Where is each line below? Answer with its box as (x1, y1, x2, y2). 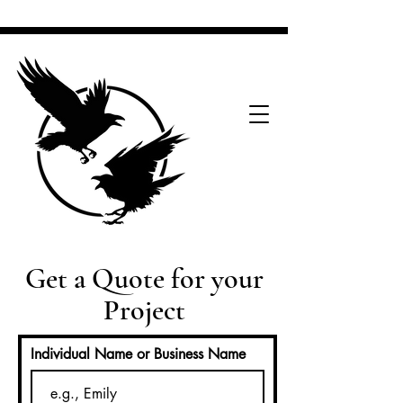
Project (103, 292, 185, 327)
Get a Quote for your (24, 261, 264, 296)
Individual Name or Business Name (31, 345, 246, 363)
